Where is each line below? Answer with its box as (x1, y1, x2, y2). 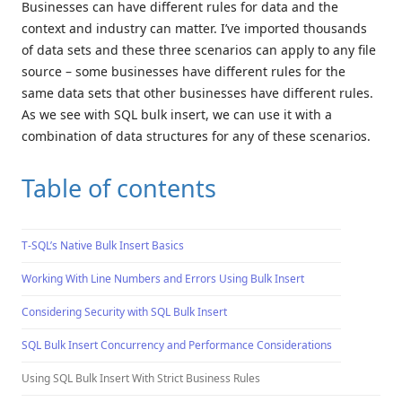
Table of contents (22, 170, 216, 205)
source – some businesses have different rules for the (22, 62, 345, 80)
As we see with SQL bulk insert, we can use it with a (22, 105, 332, 123)
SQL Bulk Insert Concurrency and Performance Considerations (22, 336, 332, 353)
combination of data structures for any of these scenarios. (22, 127, 371, 144)
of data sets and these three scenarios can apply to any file (22, 40, 376, 58)
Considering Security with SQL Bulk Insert (22, 303, 227, 319)
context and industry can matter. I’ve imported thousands (22, 19, 367, 37)
